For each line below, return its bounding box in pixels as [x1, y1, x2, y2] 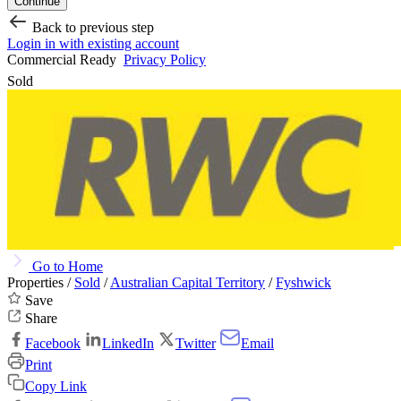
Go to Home [32, 259, 103, 275]
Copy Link [25, 379, 87, 395]
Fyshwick [276, 275, 331, 291]
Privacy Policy [124, 52, 206, 68]
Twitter [175, 336, 216, 352]
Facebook [25, 336, 81, 352]
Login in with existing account [7, 36, 179, 52]
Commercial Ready [7, 52, 124, 68]
